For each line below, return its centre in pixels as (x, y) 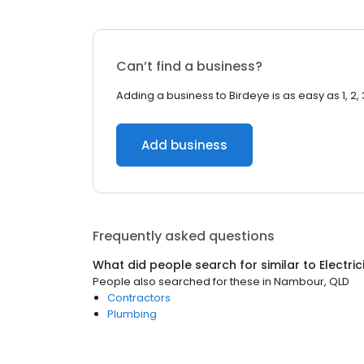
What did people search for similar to (206, 265)
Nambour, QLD (312, 282)
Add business (184, 145)
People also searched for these (176, 282)
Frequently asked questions (184, 236)
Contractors (139, 298)
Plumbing (132, 314)
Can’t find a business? (189, 66)
